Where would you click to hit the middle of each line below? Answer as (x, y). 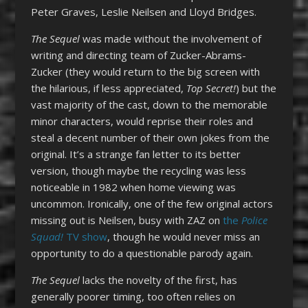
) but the (256, 88)
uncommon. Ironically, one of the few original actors (152, 204)
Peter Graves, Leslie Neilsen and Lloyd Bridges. (143, 12)
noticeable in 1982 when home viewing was (133, 187)
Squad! (48, 237)
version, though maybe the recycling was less (138, 171)
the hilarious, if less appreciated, (108, 88)
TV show (86, 237)
